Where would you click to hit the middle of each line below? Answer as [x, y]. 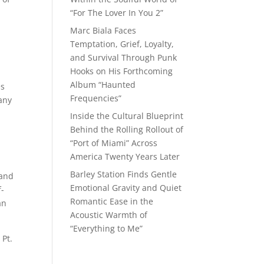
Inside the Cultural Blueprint [127, 116]
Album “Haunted [103, 85]
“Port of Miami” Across [114, 143]
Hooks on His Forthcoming [122, 71]
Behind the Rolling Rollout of [127, 129]
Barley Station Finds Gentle [124, 174]
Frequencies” [96, 98]
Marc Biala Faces [103, 30]
